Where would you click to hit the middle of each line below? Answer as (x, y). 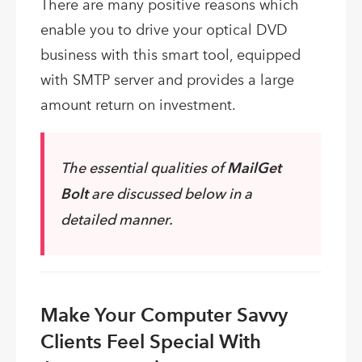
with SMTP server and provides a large (167, 80)
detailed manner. (117, 220)
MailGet (254, 168)
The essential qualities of (144, 168)
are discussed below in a (172, 194)
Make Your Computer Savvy (164, 315)
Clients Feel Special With (151, 342)
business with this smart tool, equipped (170, 55)
